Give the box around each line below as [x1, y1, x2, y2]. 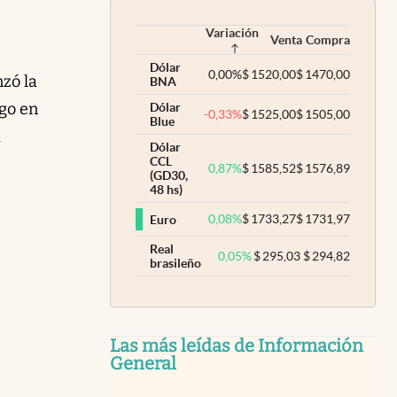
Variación [206, 26, 259, 40]
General [110, 353, 176, 374]
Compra [306, 33, 350, 47]
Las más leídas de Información [110, 335, 363, 356]
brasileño [150, 256, 201, 270]
